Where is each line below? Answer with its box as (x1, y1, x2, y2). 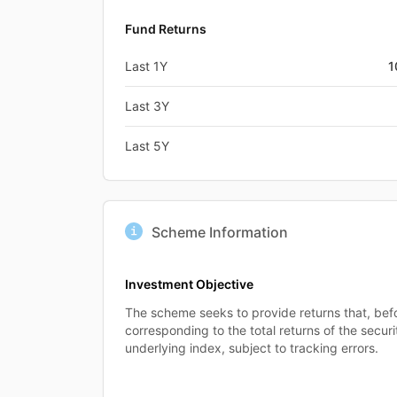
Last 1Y (125, 58, 167, 74)
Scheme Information (152, 222, 288, 241)
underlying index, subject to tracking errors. (125, 339, 378, 355)
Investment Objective (125, 276, 253, 292)
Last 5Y (125, 137, 169, 153)
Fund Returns (125, 20, 206, 36)
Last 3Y (125, 97, 169, 113)
